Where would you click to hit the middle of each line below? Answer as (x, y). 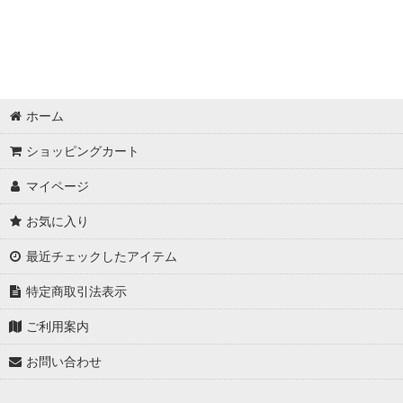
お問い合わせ (64, 362)
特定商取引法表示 (77, 291)
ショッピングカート (83, 151)
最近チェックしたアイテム (102, 256)
